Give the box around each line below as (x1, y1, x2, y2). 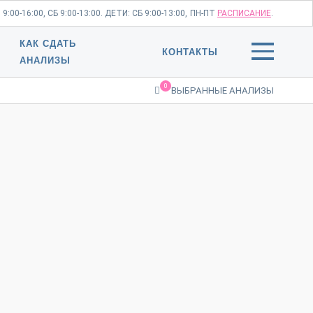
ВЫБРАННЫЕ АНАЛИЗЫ (171, 85, 274, 96)
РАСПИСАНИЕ (217, 8, 271, 18)
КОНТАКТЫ (162, 47, 218, 57)
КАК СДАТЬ (20, 38, 77, 49)
